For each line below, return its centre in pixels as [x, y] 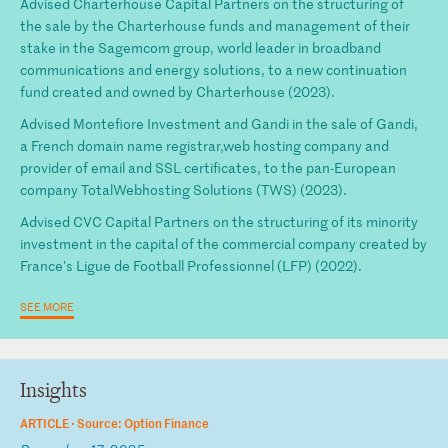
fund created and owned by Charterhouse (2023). [177, 91]
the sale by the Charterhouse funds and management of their [215, 25]
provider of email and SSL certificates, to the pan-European [208, 167]
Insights [53, 390]
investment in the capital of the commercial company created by [223, 243]
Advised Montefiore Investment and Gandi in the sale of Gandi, [219, 123]
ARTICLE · [48, 422]
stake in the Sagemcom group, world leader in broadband [200, 47]
